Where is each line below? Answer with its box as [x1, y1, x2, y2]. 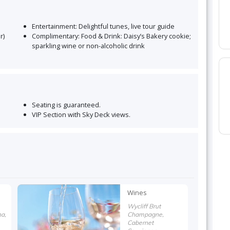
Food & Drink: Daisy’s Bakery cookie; [81, 31, 191, 41]
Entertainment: [31, 21, 77, 31]
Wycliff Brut [127, 202, 161, 210]
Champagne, [127, 210, 164, 218]
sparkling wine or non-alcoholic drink [31, 41, 145, 50]
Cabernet [127, 218, 154, 226]
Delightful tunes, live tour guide [78, 21, 175, 31]
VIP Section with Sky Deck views [31, 109, 129, 119]
